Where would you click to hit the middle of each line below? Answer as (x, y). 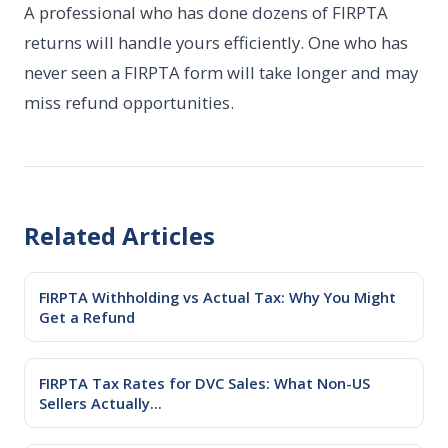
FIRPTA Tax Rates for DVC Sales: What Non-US (204, 382)
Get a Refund (87, 316)
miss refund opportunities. (129, 102)
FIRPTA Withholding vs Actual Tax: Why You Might (217, 296)
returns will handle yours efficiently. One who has (216, 42)
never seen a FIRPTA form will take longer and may (221, 72)
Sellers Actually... (100, 402)
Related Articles (119, 235)
